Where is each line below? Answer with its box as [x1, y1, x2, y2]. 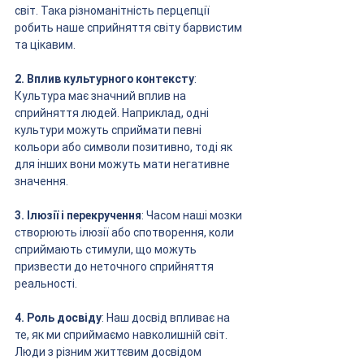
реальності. [15, 276, 77, 290]
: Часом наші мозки [141, 208, 245, 222]
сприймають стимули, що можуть [15, 242, 199, 256]
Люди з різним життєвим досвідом [15, 344, 204, 358]
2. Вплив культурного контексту [15, 71, 194, 85]
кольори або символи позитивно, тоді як [15, 140, 235, 154]
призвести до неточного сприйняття [15, 259, 216, 273]
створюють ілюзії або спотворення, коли [15, 225, 236, 239]
